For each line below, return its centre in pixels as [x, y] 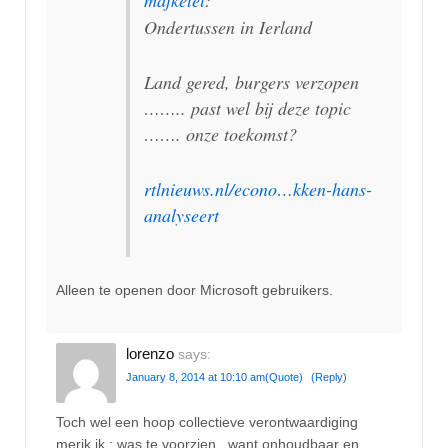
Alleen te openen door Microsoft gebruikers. [194, 290]
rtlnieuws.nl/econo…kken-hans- [258, 188]
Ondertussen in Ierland [228, 27]
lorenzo [150, 354]
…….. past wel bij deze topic [247, 108]
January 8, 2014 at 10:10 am [195, 377]
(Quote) [284, 377]
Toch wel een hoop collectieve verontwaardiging [207, 421]
